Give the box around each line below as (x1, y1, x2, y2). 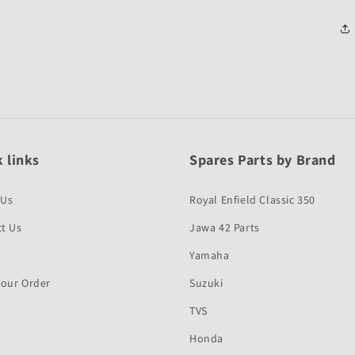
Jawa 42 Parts (189, 220, 260, 235)
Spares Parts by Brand (189, 151, 336, 169)
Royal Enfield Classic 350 (189, 193, 315, 207)
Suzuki (189, 276, 223, 290)
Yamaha (189, 248, 230, 262)
